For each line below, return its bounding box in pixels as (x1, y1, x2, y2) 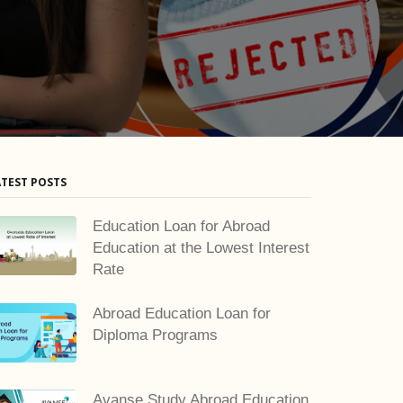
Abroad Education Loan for (93, 305, 271, 322)
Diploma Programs (93, 327, 218, 344)
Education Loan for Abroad (93, 218, 270, 235)
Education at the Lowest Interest (93, 239, 309, 256)
